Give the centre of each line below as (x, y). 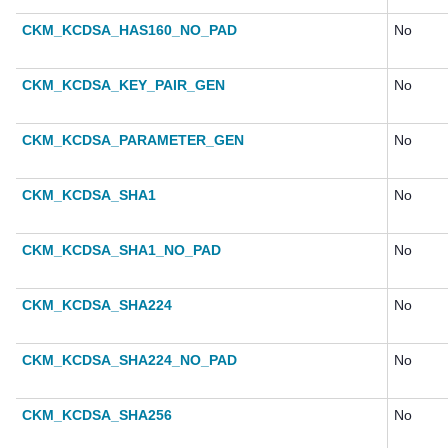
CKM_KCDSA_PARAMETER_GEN (133, 140)
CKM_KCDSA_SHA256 (97, 415)
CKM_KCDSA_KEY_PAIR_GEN (123, 85)
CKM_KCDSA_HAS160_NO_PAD (129, 30)
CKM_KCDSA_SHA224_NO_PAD (129, 360)
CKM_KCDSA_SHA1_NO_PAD (121, 250)
